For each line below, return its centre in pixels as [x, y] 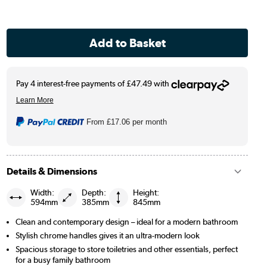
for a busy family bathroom [63, 260]
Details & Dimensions [52, 171]
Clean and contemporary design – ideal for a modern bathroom [126, 221]
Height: [146, 192]
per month [149, 122]
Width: [42, 192]
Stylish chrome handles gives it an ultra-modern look [107, 235]
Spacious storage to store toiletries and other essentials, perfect [126, 249]
